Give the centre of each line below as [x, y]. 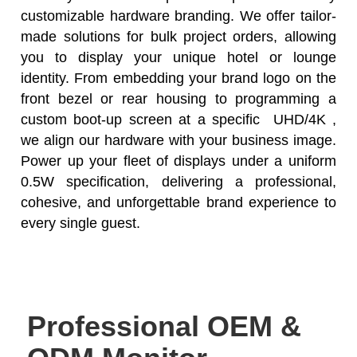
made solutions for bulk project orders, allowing [178, 37]
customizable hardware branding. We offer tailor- [178, 16]
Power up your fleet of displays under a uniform [178, 161]
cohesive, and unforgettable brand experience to [178, 203]
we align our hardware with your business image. [178, 141]
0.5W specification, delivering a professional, [178, 182]
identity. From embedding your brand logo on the [178, 78]
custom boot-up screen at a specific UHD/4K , [178, 120]
